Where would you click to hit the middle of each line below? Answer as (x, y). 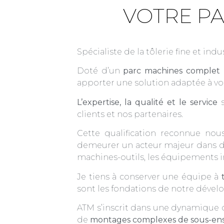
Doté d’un (100, 71)
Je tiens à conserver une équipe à (149, 176)
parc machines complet (171, 71)
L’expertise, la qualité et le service (147, 102)
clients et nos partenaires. (130, 114)
